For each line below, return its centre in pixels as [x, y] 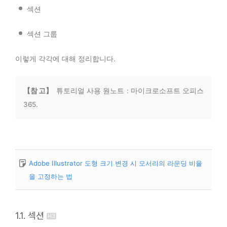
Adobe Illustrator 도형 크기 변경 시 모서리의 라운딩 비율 [116, 163]
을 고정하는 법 [51, 176]
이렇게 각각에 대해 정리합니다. [65, 58]
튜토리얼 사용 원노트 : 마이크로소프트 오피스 [128, 90]
